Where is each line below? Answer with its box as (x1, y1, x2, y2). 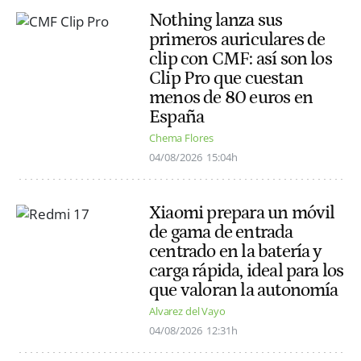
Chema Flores (149, 131, 214, 146)
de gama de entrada (149, 222, 293, 243)
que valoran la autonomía (149, 280, 338, 301)
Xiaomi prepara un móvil (149, 202, 335, 224)
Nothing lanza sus (149, 9, 283, 31)
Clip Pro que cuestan (149, 67, 303, 89)
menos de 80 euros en (149, 86, 313, 108)
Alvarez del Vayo (149, 304, 226, 319)
